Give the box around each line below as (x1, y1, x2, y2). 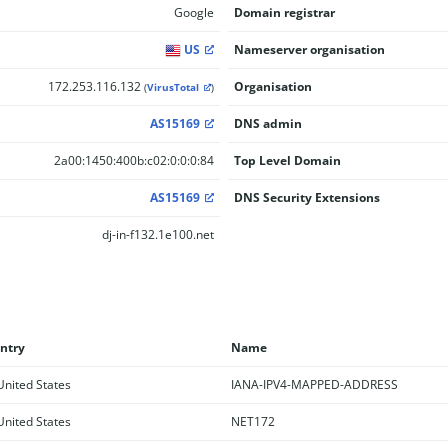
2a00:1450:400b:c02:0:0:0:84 (53, 152, 214, 169)
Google (173, 4, 214, 21)
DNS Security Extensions (233, 189, 380, 206)
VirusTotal (146, 81, 199, 94)
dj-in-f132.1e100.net (101, 226, 214, 243)
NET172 (230, 412, 275, 430)
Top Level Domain (233, 152, 341, 169)
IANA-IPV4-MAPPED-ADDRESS (230, 375, 398, 393)
